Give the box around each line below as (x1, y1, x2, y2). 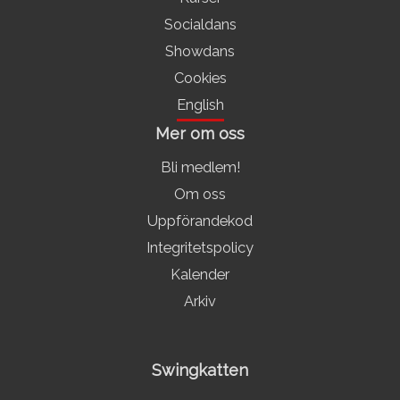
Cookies (173, 69, 227, 87)
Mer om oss (155, 123, 245, 143)
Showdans (165, 42, 235, 60)
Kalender (171, 265, 229, 283)
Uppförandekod (147, 212, 253, 229)
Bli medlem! (160, 158, 240, 176)
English (176, 96, 224, 113)
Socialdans (163, 15, 237, 33)
